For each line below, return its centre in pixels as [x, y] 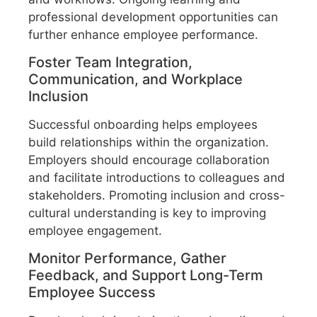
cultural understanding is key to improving [147, 213]
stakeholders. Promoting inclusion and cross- [157, 196]
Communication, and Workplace [136, 80]
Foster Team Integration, [110, 63]
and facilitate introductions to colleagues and [157, 178]
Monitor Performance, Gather [127, 259]
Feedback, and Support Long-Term [146, 276]
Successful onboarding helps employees [143, 125]
